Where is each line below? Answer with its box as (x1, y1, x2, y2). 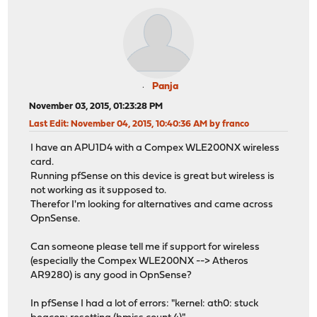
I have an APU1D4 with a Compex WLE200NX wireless (30, 143, 280, 154)
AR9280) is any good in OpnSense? (30, 270, 192, 282)
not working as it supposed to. (30, 185, 167, 197)
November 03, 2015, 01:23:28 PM (29, 101, 163, 111)
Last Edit (29, 119, 67, 129)
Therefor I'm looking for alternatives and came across (30, 200, 274, 211)
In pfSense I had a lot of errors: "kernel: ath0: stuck (30, 299, 259, 310)
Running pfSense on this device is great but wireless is (30, 171, 275, 183)
